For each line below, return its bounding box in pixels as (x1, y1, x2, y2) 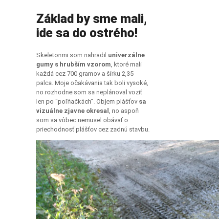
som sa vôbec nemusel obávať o (36, 116, 128, 124)
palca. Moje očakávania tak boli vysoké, (36, 79, 148, 87)
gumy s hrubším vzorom (36, 61, 111, 68)
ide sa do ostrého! (36, 26, 137, 41)
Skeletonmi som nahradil (36, 51, 108, 59)
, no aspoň (109, 107, 139, 115)
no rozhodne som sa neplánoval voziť (36, 88, 142, 96)
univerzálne (108, 51, 145, 59)
